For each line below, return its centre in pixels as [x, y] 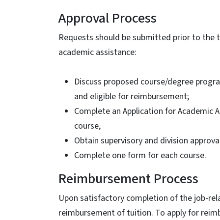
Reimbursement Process [128, 179]
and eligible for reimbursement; [132, 96]
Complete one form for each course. [140, 155]
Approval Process [108, 18]
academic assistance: [97, 52]
